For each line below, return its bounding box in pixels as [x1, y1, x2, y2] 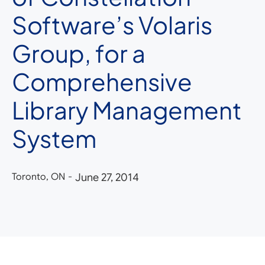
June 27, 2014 [75, 171, 139, 184]
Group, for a [12, 38, 146, 68]
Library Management [12, 95, 242, 125]
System [12, 123, 96, 153]
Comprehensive [12, 66, 192, 96]
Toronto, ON [12, 171, 65, 183]
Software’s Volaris [12, 9, 212, 40]
